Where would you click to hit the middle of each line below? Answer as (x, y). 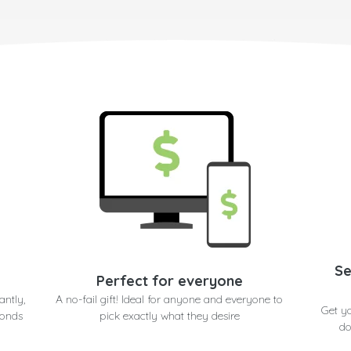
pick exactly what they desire (169, 316)
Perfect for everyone (169, 281)
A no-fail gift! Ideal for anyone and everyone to (170, 300)
